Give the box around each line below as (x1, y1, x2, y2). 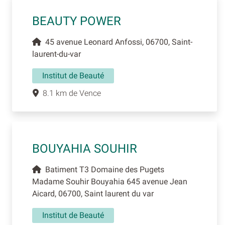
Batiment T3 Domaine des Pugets (41, 165, 164, 175)
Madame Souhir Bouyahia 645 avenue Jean (32, 177, 187, 187)
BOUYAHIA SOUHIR (32, 142, 137, 156)
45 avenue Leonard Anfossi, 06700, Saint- (41, 37, 192, 47)
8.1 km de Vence (39, 88, 101, 98)
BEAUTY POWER (32, 14, 121, 29)
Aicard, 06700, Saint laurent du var (32, 189, 154, 199)
